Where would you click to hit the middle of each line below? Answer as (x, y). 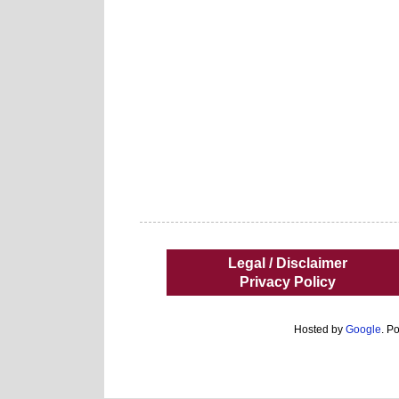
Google (363, 330)
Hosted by (320, 330)
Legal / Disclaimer (288, 264)
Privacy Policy (288, 282)
